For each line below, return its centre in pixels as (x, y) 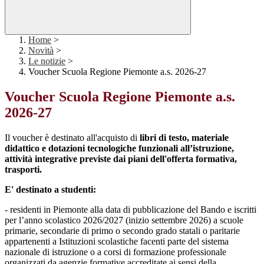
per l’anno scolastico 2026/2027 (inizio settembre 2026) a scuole (124, 220)
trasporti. (23, 170)
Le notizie (47, 61)
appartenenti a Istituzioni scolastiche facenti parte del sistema (117, 242)
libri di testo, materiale (184, 138)
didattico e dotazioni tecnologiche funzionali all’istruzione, (119, 148)
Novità (41, 51)
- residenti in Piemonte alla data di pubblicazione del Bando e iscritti (131, 210)
